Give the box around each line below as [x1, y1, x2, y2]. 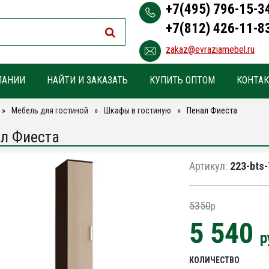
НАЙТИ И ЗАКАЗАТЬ [46, 74, 128, 86]
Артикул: [189, 160, 228, 172]
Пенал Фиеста [186, 106, 237, 115]
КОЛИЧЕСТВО [189, 255, 240, 265]
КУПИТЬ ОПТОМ [149, 74, 215, 86]
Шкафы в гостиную [103, 106, 171, 115]
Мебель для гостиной [11, 106, 88, 115]
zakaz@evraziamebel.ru [166, 44, 255, 55]
